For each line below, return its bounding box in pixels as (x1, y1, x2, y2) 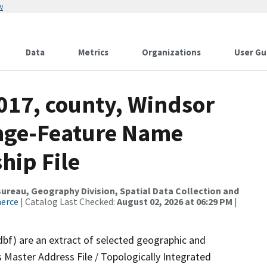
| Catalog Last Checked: (18, 195, 117, 207)
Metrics (78, 46, 108, 58)
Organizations (142, 46, 201, 58)
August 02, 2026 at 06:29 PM (117, 195, 232, 207)
